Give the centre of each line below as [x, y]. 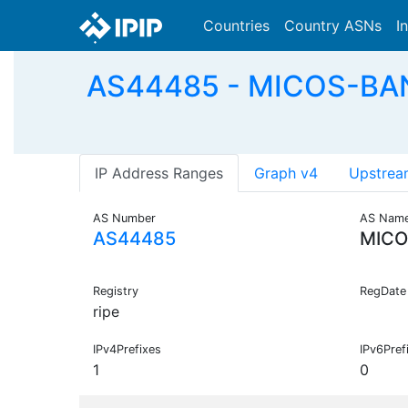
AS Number [124, 219]
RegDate [382, 291]
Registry [116, 291]
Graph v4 [286, 173]
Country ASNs [333, 25]
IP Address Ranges [159, 173]
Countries [236, 25]
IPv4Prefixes [127, 350]
